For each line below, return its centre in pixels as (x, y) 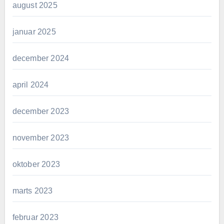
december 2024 (41, 58)
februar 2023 (35, 217)
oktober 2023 (36, 164)
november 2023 (41, 137)
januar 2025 (34, 31)
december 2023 (41, 111)
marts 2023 (32, 190)
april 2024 (30, 84)
